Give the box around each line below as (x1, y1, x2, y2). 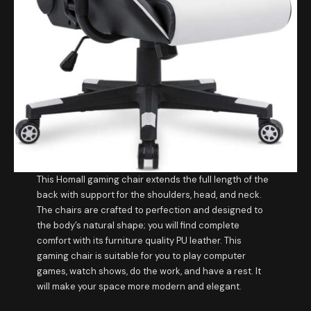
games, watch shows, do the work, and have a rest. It (36, 265, 261, 278)
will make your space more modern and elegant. (36, 280, 242, 293)
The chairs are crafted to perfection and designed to (36, 204, 263, 217)
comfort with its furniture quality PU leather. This (36, 235, 242, 247)
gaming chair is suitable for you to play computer (36, 250, 246, 262)
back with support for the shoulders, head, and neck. (36, 189, 262, 201)
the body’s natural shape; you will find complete (36, 219, 239, 232)
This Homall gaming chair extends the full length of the (36, 174, 269, 186)
